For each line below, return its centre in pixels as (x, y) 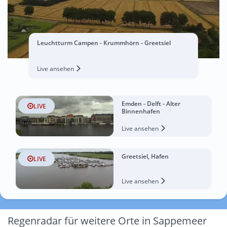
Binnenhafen (141, 111)
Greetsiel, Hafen (145, 156)
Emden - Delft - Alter (151, 104)
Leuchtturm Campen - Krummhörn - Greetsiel (104, 43)
